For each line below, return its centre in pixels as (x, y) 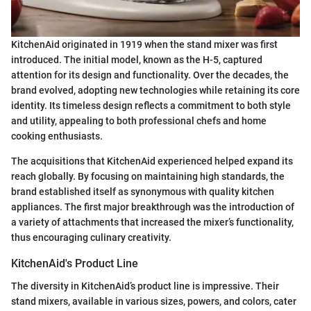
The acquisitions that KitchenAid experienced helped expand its (152, 161)
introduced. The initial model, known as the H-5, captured (137, 60)
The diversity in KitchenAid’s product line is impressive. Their (145, 286)
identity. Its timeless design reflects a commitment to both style (151, 106)
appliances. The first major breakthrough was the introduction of (153, 207)
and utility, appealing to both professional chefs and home (139, 121)
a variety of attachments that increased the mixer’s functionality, (152, 222)
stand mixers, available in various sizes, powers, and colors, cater (154, 301)
